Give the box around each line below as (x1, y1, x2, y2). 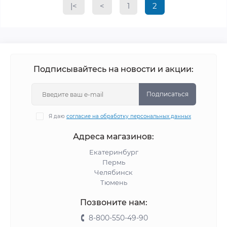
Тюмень (100, 178, 127, 186)
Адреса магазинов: (73, 132, 154, 141)
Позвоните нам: (80, 198, 147, 207)
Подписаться (146, 90, 188, 98)
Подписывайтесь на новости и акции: (33, 64, 194, 74)
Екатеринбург (89, 148, 138, 156)
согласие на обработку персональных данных (66, 113, 191, 120)
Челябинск (94, 168, 133, 176)
